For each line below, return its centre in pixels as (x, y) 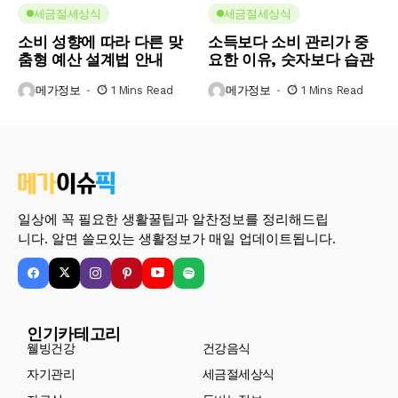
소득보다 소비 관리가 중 (288, 41)
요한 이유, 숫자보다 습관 (291, 59)
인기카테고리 (74, 333)
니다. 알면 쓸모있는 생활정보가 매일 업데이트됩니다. (177, 238)
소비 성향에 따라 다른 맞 (100, 41)
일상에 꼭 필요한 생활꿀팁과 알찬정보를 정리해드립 (173, 219)
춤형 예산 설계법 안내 (91, 59)
